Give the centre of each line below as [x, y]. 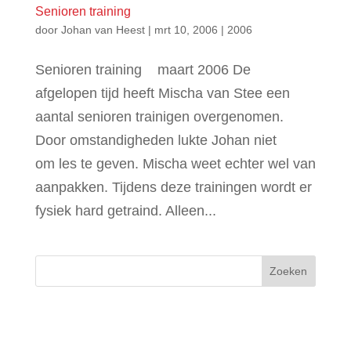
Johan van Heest [103, 30]
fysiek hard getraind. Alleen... [125, 211]
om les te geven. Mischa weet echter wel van [175, 164]
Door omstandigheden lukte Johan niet [156, 140]
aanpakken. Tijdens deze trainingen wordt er [173, 187]
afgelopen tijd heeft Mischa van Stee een [162, 93]
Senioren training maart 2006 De [143, 70]
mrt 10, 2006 [186, 30]
